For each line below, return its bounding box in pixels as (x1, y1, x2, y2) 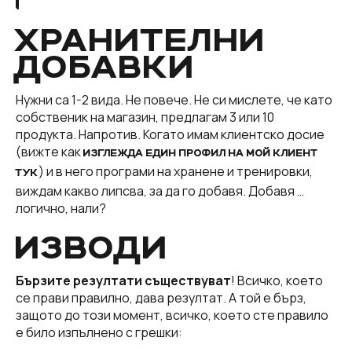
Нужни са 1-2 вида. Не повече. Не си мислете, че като (16, 91, 332, 109)
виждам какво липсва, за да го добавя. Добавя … (16, 182, 304, 200)
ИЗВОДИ (16, 233, 169, 266)
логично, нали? (16, 200, 106, 218)
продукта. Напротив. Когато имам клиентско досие (16, 126, 324, 144)
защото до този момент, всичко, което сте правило (16, 306, 328, 324)
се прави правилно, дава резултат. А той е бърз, (16, 289, 306, 307)
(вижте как (16, 143, 83, 161)
